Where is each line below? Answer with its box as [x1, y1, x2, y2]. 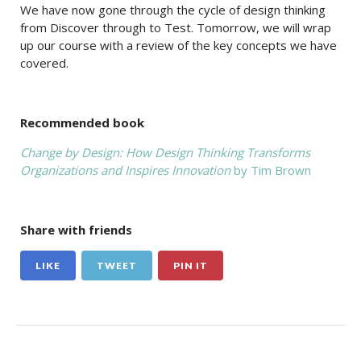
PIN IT [173, 259, 208, 272]
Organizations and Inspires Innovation [20, 162, 230, 178]
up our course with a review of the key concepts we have [20, 37, 337, 53]
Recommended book [20, 114, 144, 131]
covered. [20, 55, 68, 71]
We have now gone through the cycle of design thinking [20, 2, 326, 18]
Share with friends [20, 222, 132, 238]
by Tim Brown [230, 162, 311, 178]
